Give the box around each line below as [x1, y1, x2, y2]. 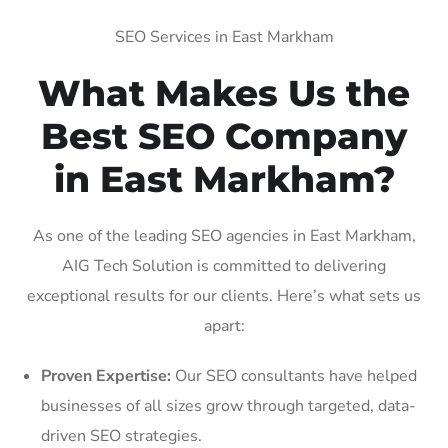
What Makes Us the [38, 70, 410, 115]
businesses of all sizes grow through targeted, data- [41, 394, 416, 417]
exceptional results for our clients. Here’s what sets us [27, 284, 421, 307]
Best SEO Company [41, 113, 407, 158]
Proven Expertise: [41, 364, 171, 387]
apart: [203, 314, 245, 337]
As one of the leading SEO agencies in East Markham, [32, 224, 416, 247]
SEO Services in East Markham [114, 25, 334, 48]
